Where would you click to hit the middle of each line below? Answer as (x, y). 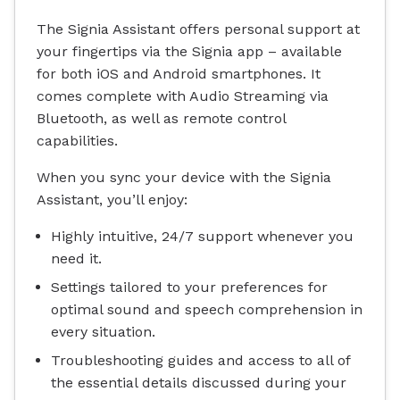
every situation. (103, 331)
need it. (76, 258)
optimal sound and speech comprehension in (207, 309)
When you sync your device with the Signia (184, 177)
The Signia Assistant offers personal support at (198, 29)
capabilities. (77, 140)
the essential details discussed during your (199, 382)
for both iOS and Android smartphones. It (179, 73)
